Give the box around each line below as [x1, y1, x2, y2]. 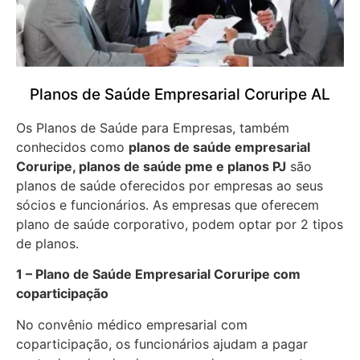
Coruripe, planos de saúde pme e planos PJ [16, 157, 286, 174]
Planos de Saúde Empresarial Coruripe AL [30, 84, 330, 104]
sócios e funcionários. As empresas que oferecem [16, 196, 319, 213]
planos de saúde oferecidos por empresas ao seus [16, 177, 323, 194]
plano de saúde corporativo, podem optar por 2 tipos [16, 215, 343, 232]
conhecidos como [16, 138, 129, 155]
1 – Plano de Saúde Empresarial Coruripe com [16, 266, 301, 283]
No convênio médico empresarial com [16, 316, 247, 333]
